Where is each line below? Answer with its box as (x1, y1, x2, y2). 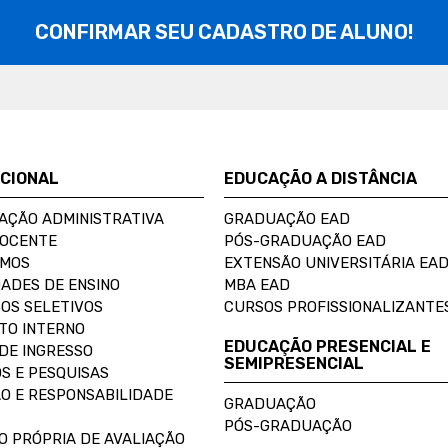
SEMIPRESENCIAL (224, 353, 364, 373)
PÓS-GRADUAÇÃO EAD (224, 231, 386, 250)
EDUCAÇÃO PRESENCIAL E (224, 336, 431, 356)
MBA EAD (224, 275, 290, 294)
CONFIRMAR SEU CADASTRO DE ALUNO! (35, 19, 413, 44)
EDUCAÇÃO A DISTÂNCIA (224, 168, 417, 188)
